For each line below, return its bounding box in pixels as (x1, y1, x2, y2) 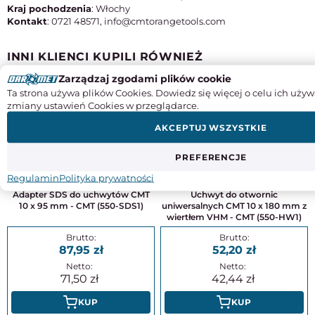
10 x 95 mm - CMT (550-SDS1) (18, 200, 143, 211)
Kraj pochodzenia (7, 3, 91, 15)
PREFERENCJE (174, 151, 247, 162)
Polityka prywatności (59, 172, 154, 183)
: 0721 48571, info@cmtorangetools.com (47, 15, 226, 27)
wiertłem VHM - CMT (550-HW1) (167, 211, 302, 222)
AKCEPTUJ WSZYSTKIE (154, 122, 268, 132)
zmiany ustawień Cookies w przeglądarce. (7, 99, 199, 110)
